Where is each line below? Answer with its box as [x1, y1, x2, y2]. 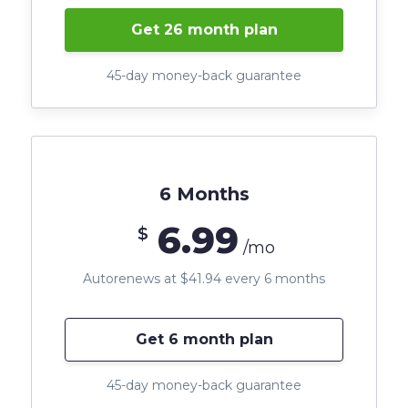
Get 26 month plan [130, 21, 278, 39]
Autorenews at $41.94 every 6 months [83, 270, 325, 288]
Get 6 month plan [135, 331, 273, 349]
